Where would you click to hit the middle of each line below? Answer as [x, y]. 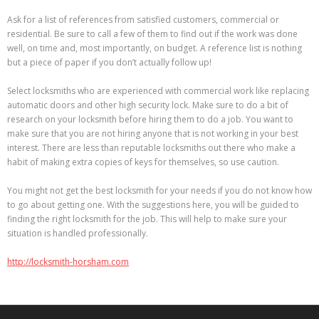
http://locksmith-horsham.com [68, 261]
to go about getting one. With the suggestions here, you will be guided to [153, 204]
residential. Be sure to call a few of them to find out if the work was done [152, 33]
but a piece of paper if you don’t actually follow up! [109, 62]
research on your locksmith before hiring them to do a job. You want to [150, 119]
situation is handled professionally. [78, 233]
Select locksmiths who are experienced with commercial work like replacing [158, 90]
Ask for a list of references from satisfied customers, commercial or [143, 19]
